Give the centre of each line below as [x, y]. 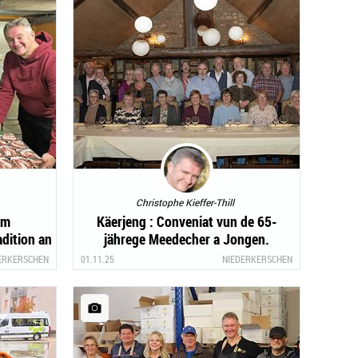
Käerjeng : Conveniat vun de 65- [187, 221]
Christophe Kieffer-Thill [185, 202]
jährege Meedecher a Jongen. [187, 239]
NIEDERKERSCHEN [257, 259]
